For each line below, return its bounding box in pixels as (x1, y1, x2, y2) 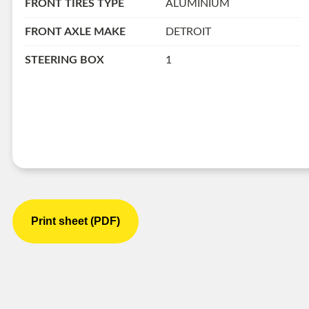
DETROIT (165, 26, 211, 38)
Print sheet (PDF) (31, 215, 120, 227)
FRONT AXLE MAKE (25, 26, 126, 38)
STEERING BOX (25, 54, 104, 66)
